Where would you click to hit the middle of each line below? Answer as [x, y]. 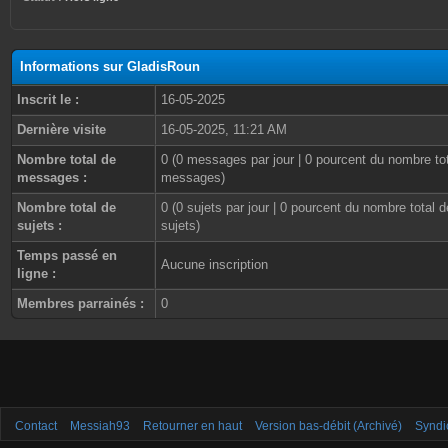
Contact [36, 426]
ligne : [36, 273]
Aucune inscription [214, 264]
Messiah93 [100, 426]
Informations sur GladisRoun [110, 66]
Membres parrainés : [80, 303]
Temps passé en [67, 255]
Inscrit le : [48, 99]
